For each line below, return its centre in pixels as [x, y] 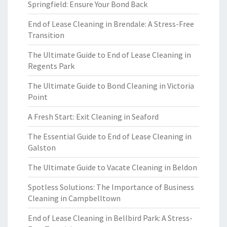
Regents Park [51, 66]
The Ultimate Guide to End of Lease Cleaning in [109, 55]
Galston [42, 147]
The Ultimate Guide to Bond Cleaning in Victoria [111, 86]
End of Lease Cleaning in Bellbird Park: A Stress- [110, 218]
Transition [46, 35]
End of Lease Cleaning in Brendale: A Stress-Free [111, 24]
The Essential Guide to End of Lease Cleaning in [110, 136]
